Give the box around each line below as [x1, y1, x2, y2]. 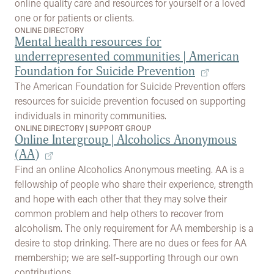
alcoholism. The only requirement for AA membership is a [15, 221, 253, 234]
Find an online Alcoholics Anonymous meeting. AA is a [15, 163, 244, 176]
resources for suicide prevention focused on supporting [15, 94, 246, 107]
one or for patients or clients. [15, 11, 134, 24]
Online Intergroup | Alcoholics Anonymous [15, 132, 237, 147]
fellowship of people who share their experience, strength [15, 177, 253, 190]
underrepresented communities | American [15, 49, 239, 64]
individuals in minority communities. [15, 109, 166, 122]
